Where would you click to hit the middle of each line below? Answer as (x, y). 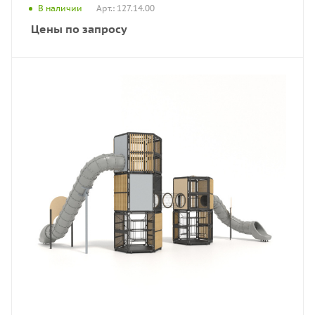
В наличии (60, 8)
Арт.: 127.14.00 (126, 8)
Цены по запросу (79, 28)
